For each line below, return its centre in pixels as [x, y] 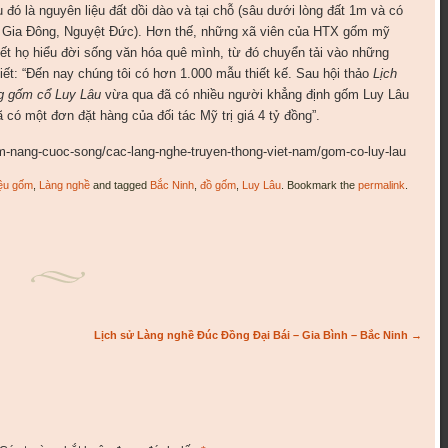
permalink [381, 185]
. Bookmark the [319, 185]
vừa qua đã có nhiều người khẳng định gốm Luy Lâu [254, 95]
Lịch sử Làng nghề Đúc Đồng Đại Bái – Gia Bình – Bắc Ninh [252, 335]
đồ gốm [217, 185]
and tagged [119, 185]
